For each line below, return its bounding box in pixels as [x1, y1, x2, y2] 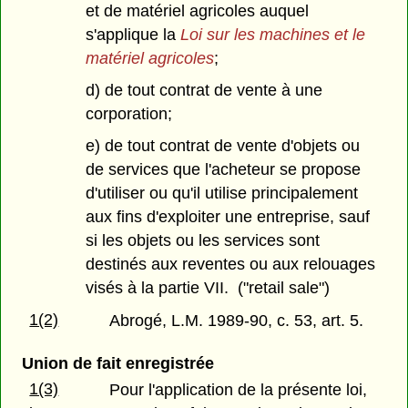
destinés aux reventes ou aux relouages [85, 254, 375, 273]
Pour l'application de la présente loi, [109, 381, 368, 400]
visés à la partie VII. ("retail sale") [85, 278, 330, 297]
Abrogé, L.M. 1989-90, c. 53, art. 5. [109, 311, 364, 330]
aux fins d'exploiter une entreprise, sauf [85, 207, 370, 226]
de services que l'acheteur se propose [85, 159, 361, 178]
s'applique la [85, 25, 180, 45]
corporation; [85, 104, 172, 123]
